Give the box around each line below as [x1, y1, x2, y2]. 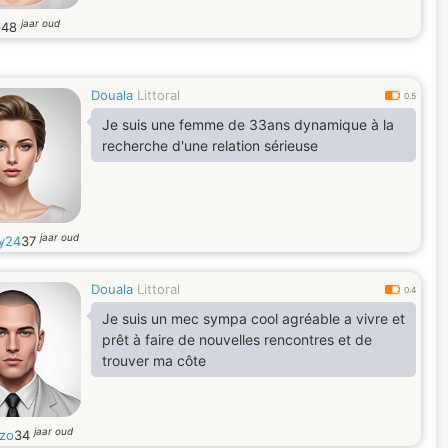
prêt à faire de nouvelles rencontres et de [102, 331, 372, 348]
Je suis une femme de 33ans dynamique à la [102, 116, 394, 133]
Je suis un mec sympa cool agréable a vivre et [102, 310, 405, 327]
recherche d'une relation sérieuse [102, 137, 318, 154]
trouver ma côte [102, 352, 206, 369]
